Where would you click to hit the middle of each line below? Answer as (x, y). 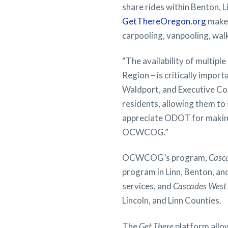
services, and (148, 186)
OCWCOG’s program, (165, 158)
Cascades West (200, 186)
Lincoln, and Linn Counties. (172, 201)
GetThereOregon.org (164, 21)
